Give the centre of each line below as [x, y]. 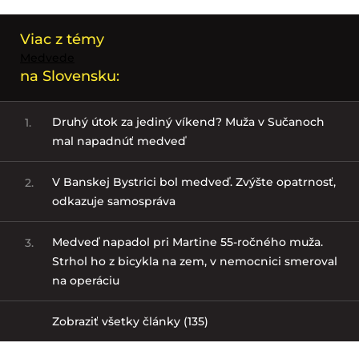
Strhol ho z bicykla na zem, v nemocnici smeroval [194, 261]
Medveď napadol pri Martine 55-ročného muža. [187, 242]
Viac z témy [62, 39]
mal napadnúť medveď [119, 141]
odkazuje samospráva [113, 201]
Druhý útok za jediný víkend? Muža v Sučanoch [188, 121]
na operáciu [85, 280]
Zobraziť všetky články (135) [130, 321]
